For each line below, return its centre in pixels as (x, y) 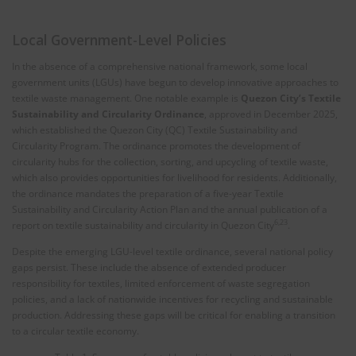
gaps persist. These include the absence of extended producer (149, 267)
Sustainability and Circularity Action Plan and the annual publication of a (170, 209)
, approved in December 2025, (271, 114)
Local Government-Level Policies (119, 39)
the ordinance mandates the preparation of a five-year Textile (148, 193)
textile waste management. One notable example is (126, 98)
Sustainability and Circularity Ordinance (108, 114)
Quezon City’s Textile (291, 98)
